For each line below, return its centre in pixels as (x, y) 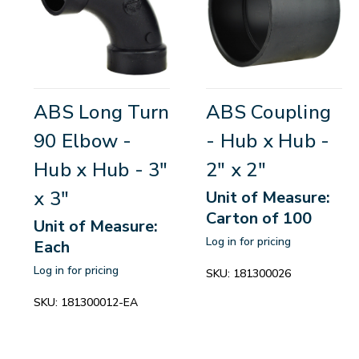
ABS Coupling (268, 113)
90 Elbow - (83, 141)
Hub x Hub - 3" (101, 170)
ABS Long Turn (102, 113)
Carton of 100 (259, 219)
